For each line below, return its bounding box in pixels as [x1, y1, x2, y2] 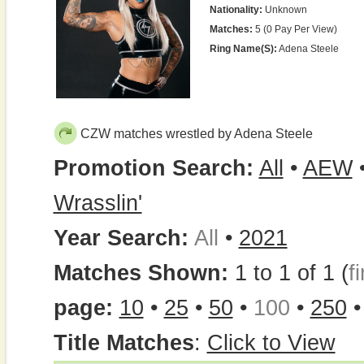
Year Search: [53, 226, 188, 250]
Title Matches [53, 331, 194, 355]
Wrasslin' [53, 191, 142, 215]
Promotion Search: [53, 156, 253, 180]
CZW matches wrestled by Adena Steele [80, 127, 313, 141]
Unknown [262, 4, 307, 15]
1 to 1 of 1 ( [234, 261, 349, 285]
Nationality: [209, 4, 262, 15]
